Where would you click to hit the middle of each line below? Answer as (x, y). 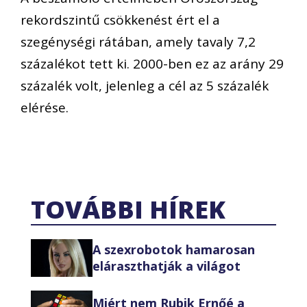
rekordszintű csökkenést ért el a (120, 20)
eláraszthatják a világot (167, 266)
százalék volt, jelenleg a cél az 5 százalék (145, 86)
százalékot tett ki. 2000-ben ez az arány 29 (152, 64)
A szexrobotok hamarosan (174, 250)
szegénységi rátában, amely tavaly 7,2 (138, 42)
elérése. (45, 108)
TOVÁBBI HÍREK (128, 209)
